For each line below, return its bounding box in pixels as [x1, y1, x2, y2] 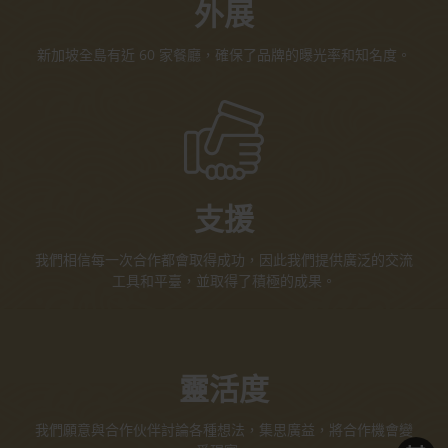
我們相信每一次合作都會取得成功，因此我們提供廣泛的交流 [35, 249, 413, 269]
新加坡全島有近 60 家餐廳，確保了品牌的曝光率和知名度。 [37, 44, 411, 64]
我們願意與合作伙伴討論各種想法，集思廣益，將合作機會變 [35, 419, 413, 439]
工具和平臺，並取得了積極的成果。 [112, 270, 336, 290]
